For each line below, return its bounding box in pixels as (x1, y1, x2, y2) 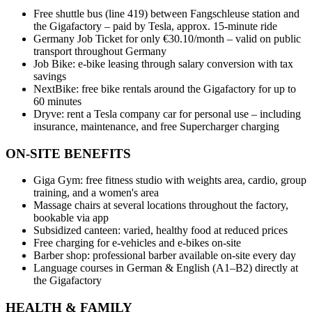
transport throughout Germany (33, 45, 166, 57)
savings (33, 70, 66, 82)
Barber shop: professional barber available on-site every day (33, 249, 296, 262)
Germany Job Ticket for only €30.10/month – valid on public (33, 32, 301, 45)
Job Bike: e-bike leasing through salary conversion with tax (33, 57, 293, 70)
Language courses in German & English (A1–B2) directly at (33, 262, 298, 274)
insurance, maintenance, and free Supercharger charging (33, 120, 279, 132)
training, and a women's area (33, 187, 159, 199)
